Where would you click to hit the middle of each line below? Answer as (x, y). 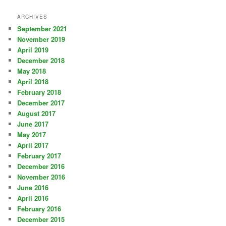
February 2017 (39, 156)
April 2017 (33, 145)
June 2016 (33, 188)
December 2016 (41, 166)
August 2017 (37, 114)
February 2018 (39, 92)
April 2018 (33, 82)
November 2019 (41, 39)
